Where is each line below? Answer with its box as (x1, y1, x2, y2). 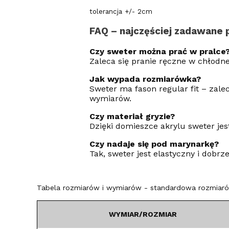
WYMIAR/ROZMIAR (109, 210, 177, 218)
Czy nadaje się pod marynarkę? (89, 139, 219, 149)
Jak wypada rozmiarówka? (89, 74, 201, 84)
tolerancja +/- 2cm (89, 8, 152, 16)
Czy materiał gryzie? (89, 111, 175, 121)
